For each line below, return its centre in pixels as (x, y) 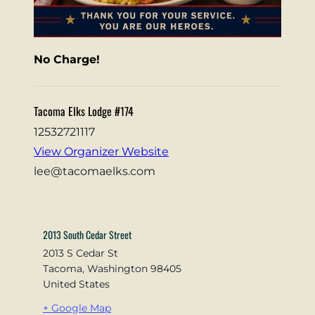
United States (76, 284)
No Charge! (67, 59)
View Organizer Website (101, 152)
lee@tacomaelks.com (95, 172)
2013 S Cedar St (81, 253)
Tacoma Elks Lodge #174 (84, 111)
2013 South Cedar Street (87, 234)
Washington (117, 268)
